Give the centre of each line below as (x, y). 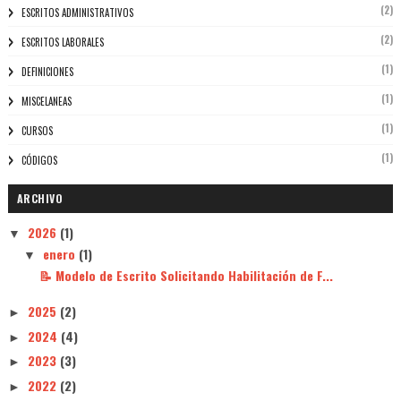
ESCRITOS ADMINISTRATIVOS (77, 13)
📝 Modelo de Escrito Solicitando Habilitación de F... (186, 275)
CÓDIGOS (39, 161)
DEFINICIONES (47, 72)
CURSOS (37, 131)
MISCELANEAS (46, 102)
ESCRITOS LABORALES (62, 43)
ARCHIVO (40, 199)
